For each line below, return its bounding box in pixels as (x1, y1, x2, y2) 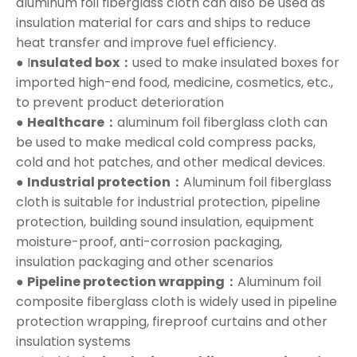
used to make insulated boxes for (132, 53, 339, 73)
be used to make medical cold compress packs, (16, 133, 316, 152)
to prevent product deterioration (16, 93, 224, 112)
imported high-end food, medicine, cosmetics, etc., (16, 73, 333, 92)
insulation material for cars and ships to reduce (16, 14, 311, 33)
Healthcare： (27, 113, 117, 132)
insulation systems (16, 332, 131, 351)
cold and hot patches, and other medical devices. (16, 153, 325, 172)
